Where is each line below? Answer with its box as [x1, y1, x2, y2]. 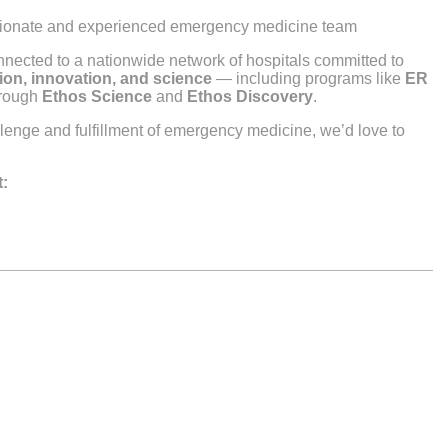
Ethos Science [42, 88, 152, 106]
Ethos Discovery [187, 88, 313, 106]
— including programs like [212, 70, 405, 88]
